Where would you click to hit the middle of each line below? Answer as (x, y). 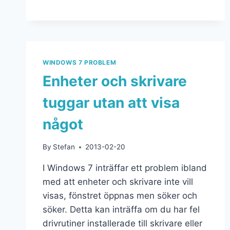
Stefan (64, 147)
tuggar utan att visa (111, 102)
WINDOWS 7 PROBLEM (80, 62)
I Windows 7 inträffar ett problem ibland (125, 168)
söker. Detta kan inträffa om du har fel (121, 210)
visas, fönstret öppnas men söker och (120, 196)
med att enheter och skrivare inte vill (118, 182)
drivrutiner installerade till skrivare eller (122, 224)
